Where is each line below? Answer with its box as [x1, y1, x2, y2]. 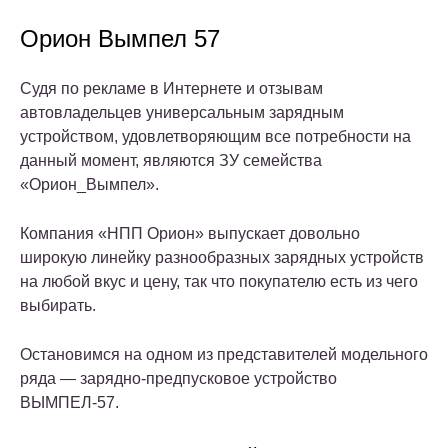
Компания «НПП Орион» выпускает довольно [20, 225, 360, 243]
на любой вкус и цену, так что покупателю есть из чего [20, 273, 418, 291]
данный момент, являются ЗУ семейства [20, 152, 322, 170]
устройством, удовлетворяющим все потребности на [20, 128, 411, 146]
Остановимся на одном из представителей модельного [20, 346, 428, 364]
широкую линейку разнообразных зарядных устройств [20, 249, 424, 267]
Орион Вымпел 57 [20, 25, 220, 53]
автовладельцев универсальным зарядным [20, 104, 344, 122]
